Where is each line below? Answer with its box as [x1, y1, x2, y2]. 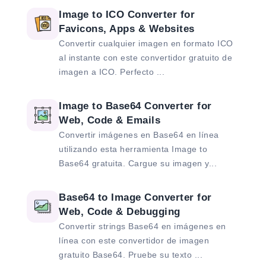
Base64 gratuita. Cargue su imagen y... [59, 159, 217, 169]
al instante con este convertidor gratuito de [59, 53, 232, 63]
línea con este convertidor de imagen [59, 236, 209, 246]
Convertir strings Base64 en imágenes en [59, 221, 226, 232]
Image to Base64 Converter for [59, 100, 212, 112]
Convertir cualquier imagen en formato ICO [59, 39, 233, 49]
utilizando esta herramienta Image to [59, 144, 207, 154]
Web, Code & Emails [59, 115, 160, 126]
